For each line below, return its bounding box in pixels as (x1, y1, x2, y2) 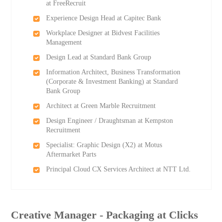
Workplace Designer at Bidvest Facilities (46, 29, 160, 37)
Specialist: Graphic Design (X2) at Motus (46, 141, 162, 149)
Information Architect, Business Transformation (46, 68, 180, 76)
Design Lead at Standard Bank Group (46, 54, 151, 61)
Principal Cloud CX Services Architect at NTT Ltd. (46, 166, 191, 173)
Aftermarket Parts (46, 151, 96, 158)
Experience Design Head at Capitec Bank (46, 14, 161, 22)
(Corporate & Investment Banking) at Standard (46, 78, 178, 85)
